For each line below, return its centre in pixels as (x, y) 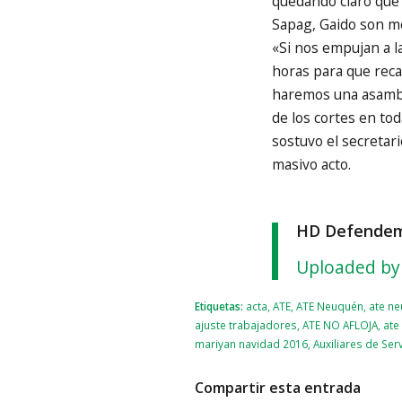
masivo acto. (311, 164)
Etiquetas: (219, 306)
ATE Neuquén (330, 306)
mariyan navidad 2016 (251, 344)
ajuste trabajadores (246, 325)
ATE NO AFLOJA (340, 325)
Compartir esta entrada (278, 388)
